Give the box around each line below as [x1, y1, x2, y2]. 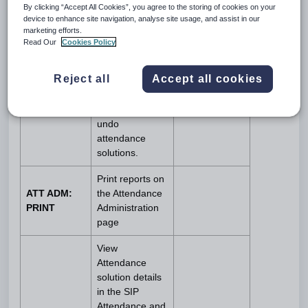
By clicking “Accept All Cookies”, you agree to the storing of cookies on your [23, 2, 276, 11]
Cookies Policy [62, 37, 116, 46]
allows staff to [97, 75, 156, 86]
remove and [97, 104, 149, 115]
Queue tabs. [97, 46, 151, 57]
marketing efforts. [23, 25, 82, 34]
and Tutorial [97, 32, 148, 43]
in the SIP [97, 286, 139, 297]
